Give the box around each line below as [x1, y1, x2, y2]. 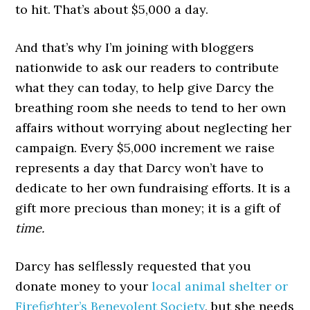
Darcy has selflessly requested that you [15, 258, 252, 274]
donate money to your [15, 278, 152, 294]
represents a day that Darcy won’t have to [15, 160, 264, 176]
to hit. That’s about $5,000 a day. [15, 1, 209, 17]
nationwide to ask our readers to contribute [15, 60, 280, 75]
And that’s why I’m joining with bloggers [15, 39, 255, 55]
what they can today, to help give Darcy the [15, 80, 275, 95]
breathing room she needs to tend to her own [15, 100, 286, 116]
